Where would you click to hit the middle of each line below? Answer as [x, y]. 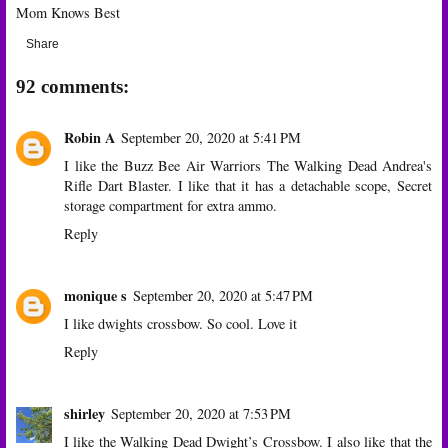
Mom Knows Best [68, 12]
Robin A [89, 138]
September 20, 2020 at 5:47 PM [223, 295]
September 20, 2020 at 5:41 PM [211, 138]
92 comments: [72, 86]
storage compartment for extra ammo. [170, 206]
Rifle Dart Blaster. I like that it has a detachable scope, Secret [248, 186]
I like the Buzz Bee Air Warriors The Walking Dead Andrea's [248, 166]
